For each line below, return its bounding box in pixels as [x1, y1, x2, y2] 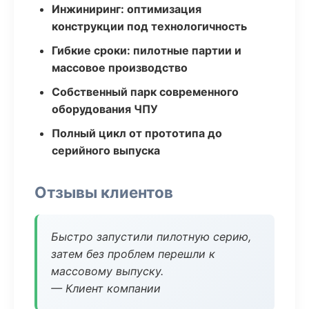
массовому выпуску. [51, 264, 163, 278]
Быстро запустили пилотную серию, [51, 230, 251, 243]
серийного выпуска [52, 143, 160, 157]
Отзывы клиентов [34, 183, 173, 201]
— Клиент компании [51, 281, 161, 295]
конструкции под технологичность [52, 19, 247, 33]
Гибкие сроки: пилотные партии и [52, 43, 241, 57]
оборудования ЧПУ [52, 102, 158, 116]
